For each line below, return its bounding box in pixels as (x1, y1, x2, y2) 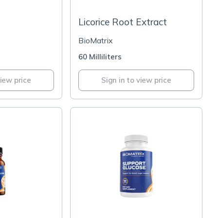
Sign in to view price (101, 75, 171, 85)
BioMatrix (78, 36, 113, 45)
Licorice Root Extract (78, 16, 167, 28)
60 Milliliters (78, 52, 122, 61)
